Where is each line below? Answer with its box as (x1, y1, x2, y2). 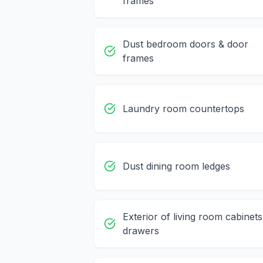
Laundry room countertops (123, 103, 244, 115)
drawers (123, 225, 159, 237)
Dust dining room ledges (123, 160, 230, 173)
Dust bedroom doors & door (123, 38, 248, 50)
